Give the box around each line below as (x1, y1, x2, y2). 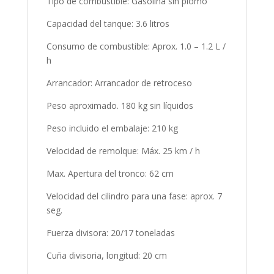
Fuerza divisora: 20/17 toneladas (46, 227, 175, 239)
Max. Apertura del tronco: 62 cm (46, 168, 174, 180)
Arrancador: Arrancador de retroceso (46, 77, 192, 89)
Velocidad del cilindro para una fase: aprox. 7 (46, 190, 222, 202)
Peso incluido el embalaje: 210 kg (46, 122, 178, 135)
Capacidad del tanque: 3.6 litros (46, 18, 169, 30)
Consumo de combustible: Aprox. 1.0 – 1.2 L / (46, 40, 226, 53)
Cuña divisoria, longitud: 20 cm (46, 250, 167, 262)
